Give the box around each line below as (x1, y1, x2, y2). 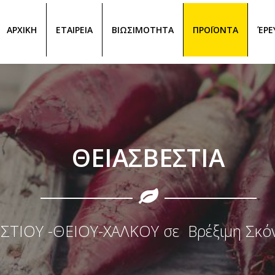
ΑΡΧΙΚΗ (7, 24, 37, 36)
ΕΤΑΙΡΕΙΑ (56, 24, 93, 36)
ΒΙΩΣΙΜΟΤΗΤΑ (112, 24, 174, 36)
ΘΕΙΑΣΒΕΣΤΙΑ (72, 141, 225, 174)
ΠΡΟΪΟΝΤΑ (193, 24, 239, 36)
